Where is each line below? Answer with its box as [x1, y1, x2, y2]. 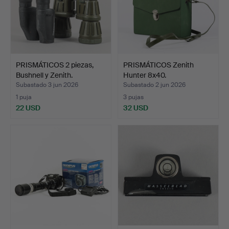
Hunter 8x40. [123, 70, 166, 80]
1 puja [16, 93, 32, 101]
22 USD [16, 103, 40, 112]
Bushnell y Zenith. [16, 70, 73, 80]
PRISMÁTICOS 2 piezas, [16, 60, 94, 70]
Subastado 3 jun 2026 [16, 80, 78, 89]
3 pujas [123, 93, 144, 101]
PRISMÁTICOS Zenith [123, 60, 194, 70]
